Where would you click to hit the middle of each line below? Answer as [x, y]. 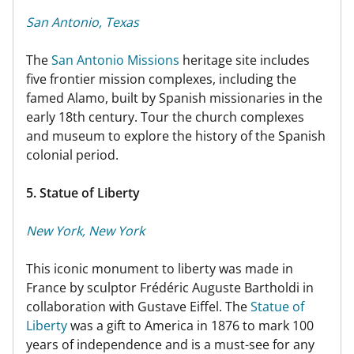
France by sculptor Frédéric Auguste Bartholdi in [170, 287]
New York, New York [85, 230]
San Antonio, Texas [83, 22]
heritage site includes [245, 60]
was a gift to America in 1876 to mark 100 [190, 325]
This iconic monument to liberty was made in [160, 268]
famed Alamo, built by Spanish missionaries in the [174, 98]
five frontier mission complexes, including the [161, 79]
